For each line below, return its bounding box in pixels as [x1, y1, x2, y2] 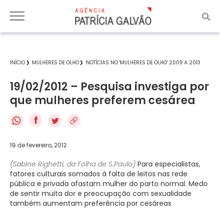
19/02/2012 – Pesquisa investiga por [10, 79, 209, 94]
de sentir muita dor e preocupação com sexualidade [10, 188, 192, 198]
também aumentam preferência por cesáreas [10, 198, 171, 208]
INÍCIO [10, 59, 25, 66]
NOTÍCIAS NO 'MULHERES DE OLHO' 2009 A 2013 [86, 59, 200, 66]
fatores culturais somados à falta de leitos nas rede [10, 168, 188, 179]
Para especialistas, [136, 159, 200, 169]
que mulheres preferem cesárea [10, 93, 195, 108]
